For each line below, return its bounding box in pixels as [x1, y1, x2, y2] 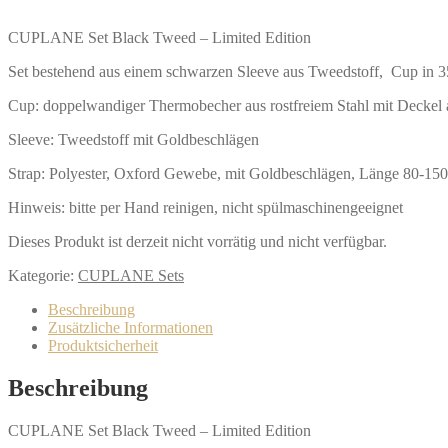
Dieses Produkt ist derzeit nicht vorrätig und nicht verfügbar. [8, 232, 387, 250]
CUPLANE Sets [78, 266, 184, 284]
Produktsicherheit [48, 336, 158, 354]
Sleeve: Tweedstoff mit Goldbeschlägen [8, 130, 259, 148]
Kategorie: [8, 266, 78, 284]
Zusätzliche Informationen [48, 318, 213, 336]
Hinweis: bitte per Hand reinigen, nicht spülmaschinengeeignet [8, 198, 403, 216]
